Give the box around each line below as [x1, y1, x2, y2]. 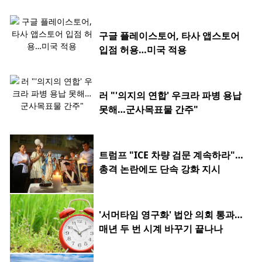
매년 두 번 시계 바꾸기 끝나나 [99, 222, 223, 236]
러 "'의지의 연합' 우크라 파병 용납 [99, 89, 242, 102]
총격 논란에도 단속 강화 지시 [99, 163, 220, 176]
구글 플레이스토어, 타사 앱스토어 [99, 29, 240, 43]
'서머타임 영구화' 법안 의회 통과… [99, 208, 243, 222]
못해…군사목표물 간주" [99, 103, 198, 116]
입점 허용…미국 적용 [99, 43, 187, 57]
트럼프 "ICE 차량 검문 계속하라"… [99, 149, 243, 162]
